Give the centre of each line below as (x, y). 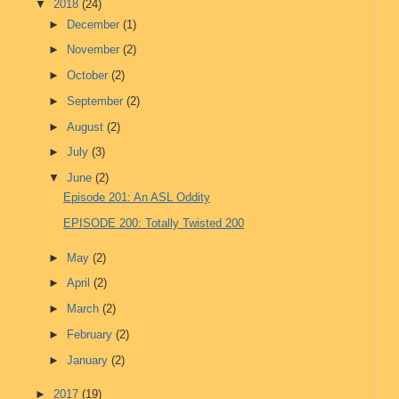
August (87, 126)
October (90, 76)
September (97, 101)
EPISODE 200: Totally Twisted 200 (154, 224)
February (92, 334)
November (95, 50)
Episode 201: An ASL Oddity (137, 198)
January (90, 360)
